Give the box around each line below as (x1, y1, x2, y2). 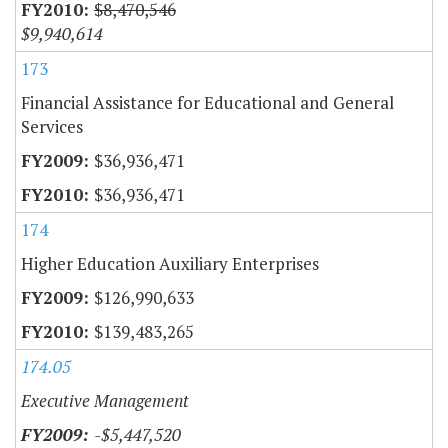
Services (21, 114, 83, 138)
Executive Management (21, 388, 189, 412)
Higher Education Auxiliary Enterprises (21, 251, 319, 275)
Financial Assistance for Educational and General (21, 90, 394, 114)
